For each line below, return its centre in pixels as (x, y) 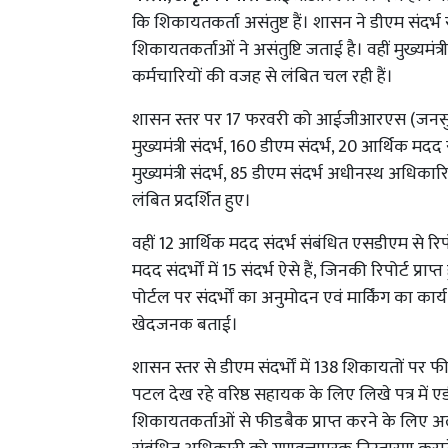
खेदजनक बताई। (185, 325)
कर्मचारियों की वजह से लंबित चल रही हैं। (262, 77)
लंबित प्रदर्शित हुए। (191, 201)
